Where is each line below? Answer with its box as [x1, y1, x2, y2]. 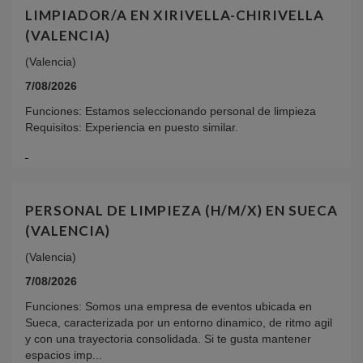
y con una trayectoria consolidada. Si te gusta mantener [25, 332, 311, 345]
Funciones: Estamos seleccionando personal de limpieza [25, 105, 316, 118]
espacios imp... [25, 348, 102, 361]
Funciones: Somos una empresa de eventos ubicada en [25, 300, 312, 313]
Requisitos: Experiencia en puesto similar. [25, 121, 238, 135]
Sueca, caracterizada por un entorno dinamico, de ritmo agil [25, 316, 332, 329]
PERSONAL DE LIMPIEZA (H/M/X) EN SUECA [25, 202, 338, 219]
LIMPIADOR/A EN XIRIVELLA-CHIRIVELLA [25, 6, 324, 24]
